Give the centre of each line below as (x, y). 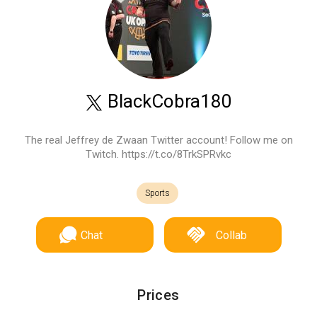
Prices (158, 295)
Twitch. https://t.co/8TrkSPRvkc (158, 154)
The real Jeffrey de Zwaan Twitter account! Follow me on (158, 140)
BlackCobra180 (168, 101)
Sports (157, 193)
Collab (231, 235)
